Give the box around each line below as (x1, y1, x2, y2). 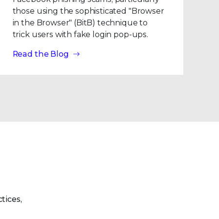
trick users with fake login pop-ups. (12, 30, 148, 39)
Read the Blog (12, 49, 69, 59)
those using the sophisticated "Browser (12, 6, 164, 16)
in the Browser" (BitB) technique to (12, 18, 148, 27)
